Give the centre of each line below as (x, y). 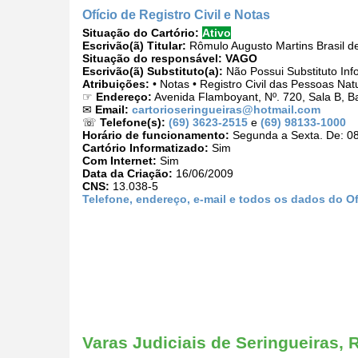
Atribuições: (116, 84)
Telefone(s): (133, 123)
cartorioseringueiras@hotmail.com (226, 110)
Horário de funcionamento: (156, 135)
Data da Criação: (127, 174)
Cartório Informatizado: (145, 148)
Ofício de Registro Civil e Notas (176, 15)
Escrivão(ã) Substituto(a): (153, 72)
